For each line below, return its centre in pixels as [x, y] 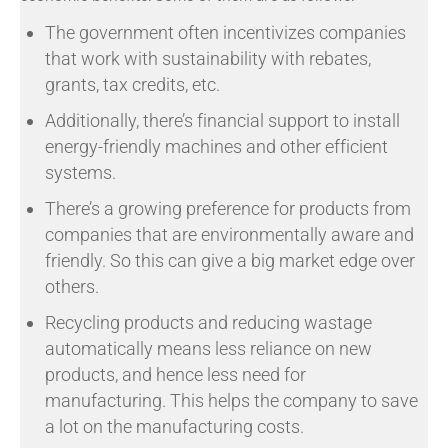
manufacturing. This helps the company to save [231, 400]
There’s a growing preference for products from [228, 208]
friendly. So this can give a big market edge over [230, 260]
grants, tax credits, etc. [132, 84]
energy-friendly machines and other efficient [216, 146]
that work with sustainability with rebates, [208, 58]
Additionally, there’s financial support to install [222, 120]
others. [72, 286]
